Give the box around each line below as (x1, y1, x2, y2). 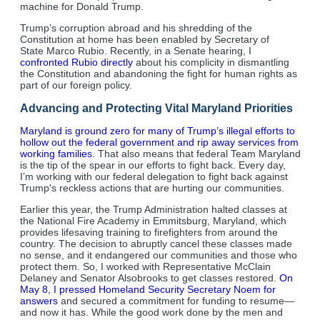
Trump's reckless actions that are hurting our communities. (20, 182, 284, 194)
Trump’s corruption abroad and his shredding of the (20, 21, 252, 34)
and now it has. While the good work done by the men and (20, 306, 283, 319)
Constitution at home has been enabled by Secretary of (20, 33, 269, 45)
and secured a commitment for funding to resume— (58, 295, 294, 307)
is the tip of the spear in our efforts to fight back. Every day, (20, 159, 286, 171)
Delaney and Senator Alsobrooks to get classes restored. (20, 272, 279, 284)
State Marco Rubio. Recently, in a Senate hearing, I (20, 44, 251, 56)
